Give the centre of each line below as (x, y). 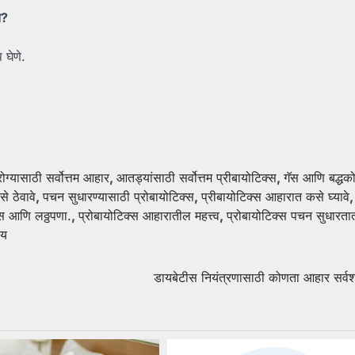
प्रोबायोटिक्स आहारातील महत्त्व (149, 216)
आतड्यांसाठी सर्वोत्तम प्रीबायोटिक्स (197, 178)
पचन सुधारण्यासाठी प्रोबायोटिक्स (118, 197)
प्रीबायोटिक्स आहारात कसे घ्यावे (275, 197)
